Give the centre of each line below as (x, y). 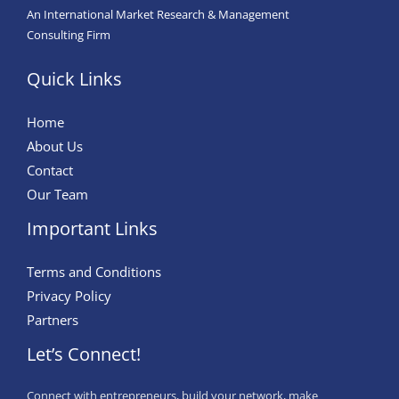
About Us (55, 147)
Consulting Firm (69, 35)
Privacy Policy (69, 296)
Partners (53, 320)
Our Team (57, 195)
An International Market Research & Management (158, 15)
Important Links (92, 229)
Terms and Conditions (94, 272)
